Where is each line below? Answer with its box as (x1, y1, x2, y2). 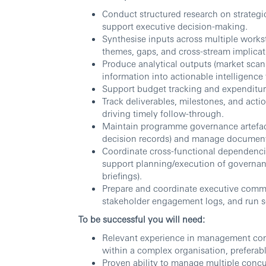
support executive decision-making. (102, 20, 248, 32)
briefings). (102, 170, 142, 182)
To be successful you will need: (78, 213, 205, 225)
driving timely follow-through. (102, 107, 224, 119)
